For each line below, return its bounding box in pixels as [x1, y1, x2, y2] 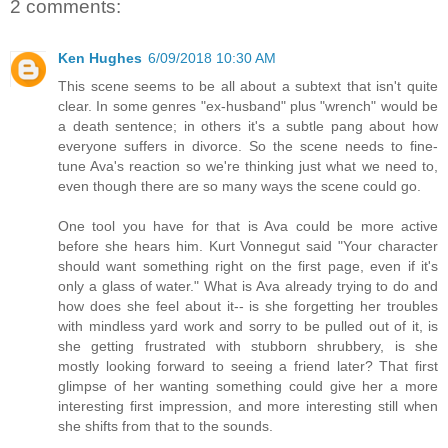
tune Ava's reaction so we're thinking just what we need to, [58, 157, 438, 174]
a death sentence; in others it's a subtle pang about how [58, 117, 438, 134]
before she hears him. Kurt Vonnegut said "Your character [58, 237, 438, 254]
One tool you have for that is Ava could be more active [58, 217, 438, 234]
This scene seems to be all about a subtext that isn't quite [58, 77, 438, 94]
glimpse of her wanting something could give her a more [58, 377, 438, 394]
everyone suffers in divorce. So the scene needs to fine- [58, 137, 438, 154]
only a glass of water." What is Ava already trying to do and [58, 277, 438, 294]
